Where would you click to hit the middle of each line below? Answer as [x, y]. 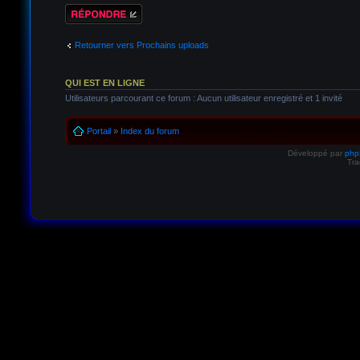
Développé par [317, 153]
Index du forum [149, 131]
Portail [98, 131]
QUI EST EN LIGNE [104, 82]
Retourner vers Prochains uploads [141, 45]
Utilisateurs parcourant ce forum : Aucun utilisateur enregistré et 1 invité [203, 98]
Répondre [84, 8]
